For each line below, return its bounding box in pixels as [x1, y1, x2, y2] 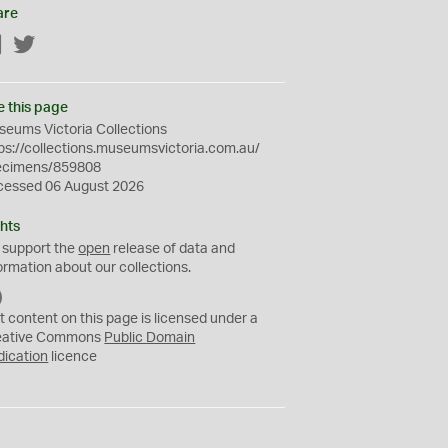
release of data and [110, 242, 236, 256]
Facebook [3, 39, 67, 53]
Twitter [36, 39, 80, 53]
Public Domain [104, 331, 196, 345]
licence [48, 350, 98, 364]
